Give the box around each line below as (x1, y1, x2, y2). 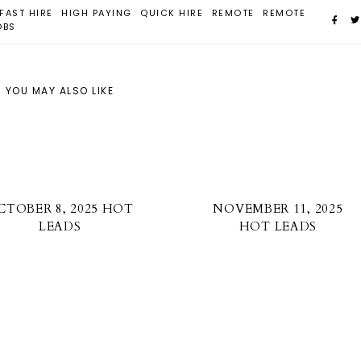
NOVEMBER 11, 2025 (213, 201, 343, 218)
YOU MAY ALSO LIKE (5, 84, 114, 98)
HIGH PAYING (61, 6, 132, 19)
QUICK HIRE (140, 6, 203, 19)
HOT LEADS (239, 218, 317, 235)
